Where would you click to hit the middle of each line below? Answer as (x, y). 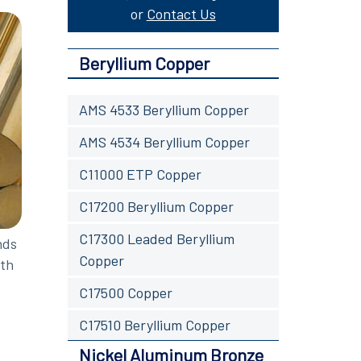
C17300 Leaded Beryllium (156, 238)
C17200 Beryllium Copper (156, 206)
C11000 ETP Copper (140, 174)
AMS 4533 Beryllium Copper (164, 109)
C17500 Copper (125, 292)
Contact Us (181, 13)
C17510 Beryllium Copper (154, 324)
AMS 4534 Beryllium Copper (164, 141)
